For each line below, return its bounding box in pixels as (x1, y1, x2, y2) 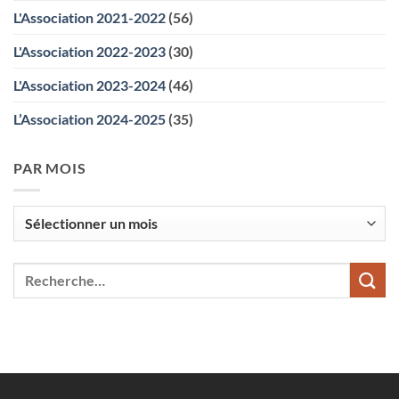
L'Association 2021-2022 (13, 8, 166, 26)
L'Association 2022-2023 (13, 42, 166, 60)
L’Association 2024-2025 (13, 110, 166, 127)
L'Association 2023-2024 (13, 76, 166, 94)
